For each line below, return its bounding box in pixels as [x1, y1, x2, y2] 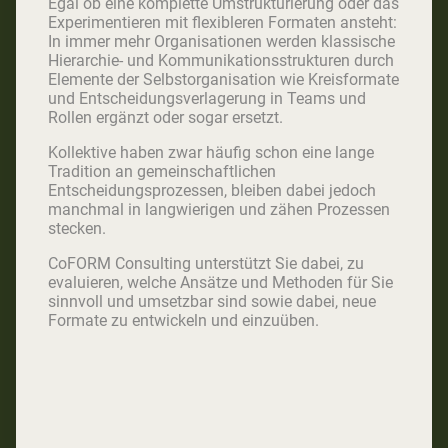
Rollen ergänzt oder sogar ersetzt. [48, 107, 291, 127]
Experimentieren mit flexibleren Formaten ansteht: [48, 12, 397, 32]
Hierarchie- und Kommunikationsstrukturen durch [48, 50, 394, 70]
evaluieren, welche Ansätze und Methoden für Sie [48, 272, 393, 292]
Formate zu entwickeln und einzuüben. [48, 310, 319, 330]
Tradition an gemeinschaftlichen [48, 161, 276, 181]
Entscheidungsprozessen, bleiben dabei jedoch [48, 180, 376, 200]
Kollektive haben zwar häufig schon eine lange [48, 142, 374, 162]
